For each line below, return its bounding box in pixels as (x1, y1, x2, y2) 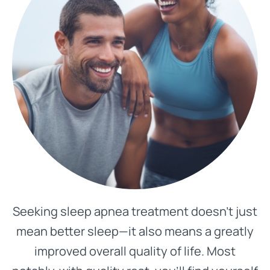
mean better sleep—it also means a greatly (16, 223, 254, 239)
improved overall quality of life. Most (34, 243, 236, 259)
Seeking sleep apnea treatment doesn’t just (13, 203, 257, 219)
